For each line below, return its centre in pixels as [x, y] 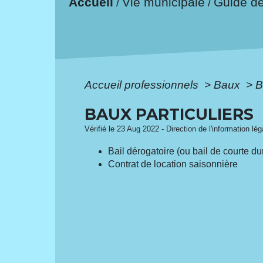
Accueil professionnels [143, 85]
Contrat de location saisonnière [173, 164]
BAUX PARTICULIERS [169, 114]
